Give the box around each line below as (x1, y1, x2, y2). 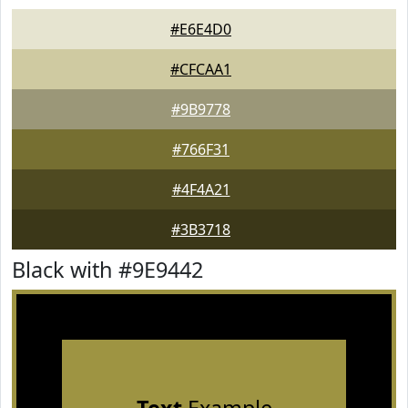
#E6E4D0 (170, 19, 231, 39)
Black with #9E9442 (12, 255, 203, 284)
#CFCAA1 (170, 59, 231, 79)
